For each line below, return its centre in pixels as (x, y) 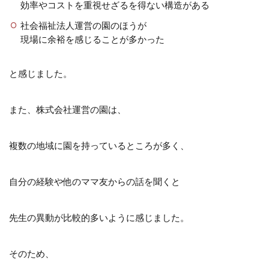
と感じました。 (41, 73)
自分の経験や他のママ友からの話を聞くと (95, 181)
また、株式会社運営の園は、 (68, 109)
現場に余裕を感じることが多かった (92, 39)
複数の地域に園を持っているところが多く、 (99, 145)
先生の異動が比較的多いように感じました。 (99, 217)
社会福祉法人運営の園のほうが (83, 25)
